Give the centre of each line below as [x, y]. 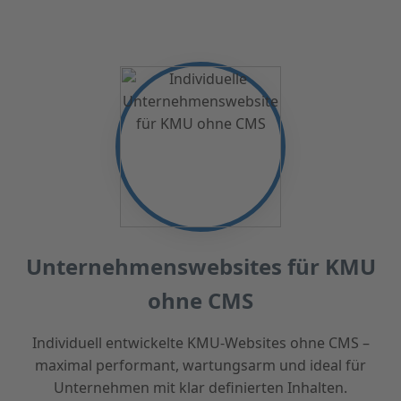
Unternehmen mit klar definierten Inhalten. [200, 388]
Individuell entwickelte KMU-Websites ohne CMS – [200, 343]
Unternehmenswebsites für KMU [200, 267]
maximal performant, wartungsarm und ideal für [200, 366]
